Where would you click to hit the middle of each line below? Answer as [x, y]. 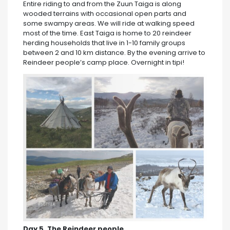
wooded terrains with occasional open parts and [105, 14]
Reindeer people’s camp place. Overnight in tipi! [104, 63]
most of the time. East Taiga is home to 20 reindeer [107, 33]
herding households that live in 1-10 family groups [104, 43]
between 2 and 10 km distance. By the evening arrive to [114, 53]
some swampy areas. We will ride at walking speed [109, 24]
